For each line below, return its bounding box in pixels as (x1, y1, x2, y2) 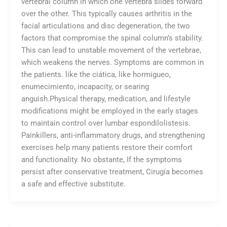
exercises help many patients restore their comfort (21, 143, 193, 153)
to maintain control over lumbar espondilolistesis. (21, 119, 191, 128)
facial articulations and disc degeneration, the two (21, 21, 190, 31)
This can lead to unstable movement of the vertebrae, (21, 46, 201, 55)
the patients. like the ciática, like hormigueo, (21, 70, 171, 80)
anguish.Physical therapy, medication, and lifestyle (21, 94, 191, 104)
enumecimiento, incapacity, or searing (21, 82, 149, 92)
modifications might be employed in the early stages (21, 106, 198, 116)
